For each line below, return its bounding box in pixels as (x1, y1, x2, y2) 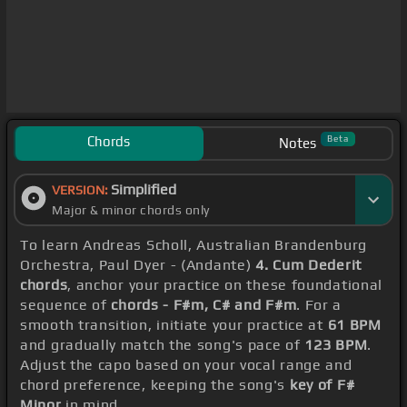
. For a (296, 296, 342, 314)
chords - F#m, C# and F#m (111, 296, 297, 314)
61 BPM (327, 316, 382, 334)
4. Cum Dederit (255, 256, 362, 274)
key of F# (289, 376, 355, 394)
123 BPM (304, 336, 368, 354)
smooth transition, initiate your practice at (20, 316, 328, 334)
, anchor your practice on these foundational (67, 276, 383, 294)
